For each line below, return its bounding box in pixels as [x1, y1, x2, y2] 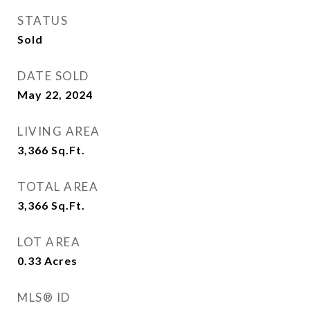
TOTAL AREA [17, 179, 98, 194]
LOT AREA [17, 235, 80, 249]
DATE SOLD [17, 69, 89, 83]
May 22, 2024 [17, 88, 93, 101]
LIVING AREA [17, 124, 100, 138]
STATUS [17, 13, 68, 28]
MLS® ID [17, 290, 71, 304]
